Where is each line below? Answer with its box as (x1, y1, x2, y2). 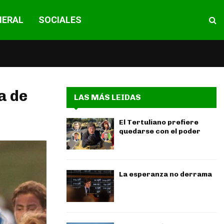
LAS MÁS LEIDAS (74, 92, 141, 102)
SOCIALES (38, 14, 81, 25)
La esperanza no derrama (119, 170, 212, 179)
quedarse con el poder (119, 127, 200, 135)
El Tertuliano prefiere (119, 118, 198, 126)
